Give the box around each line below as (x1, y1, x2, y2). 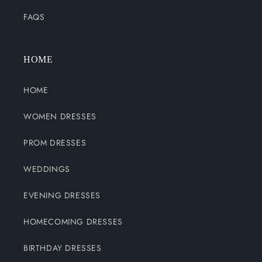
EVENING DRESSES (23, 189, 101, 202)
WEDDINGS (23, 163, 70, 175)
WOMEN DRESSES (23, 111, 96, 123)
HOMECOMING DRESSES (23, 216, 123, 228)
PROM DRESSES (23, 137, 87, 149)
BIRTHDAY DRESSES (23, 242, 102, 254)
